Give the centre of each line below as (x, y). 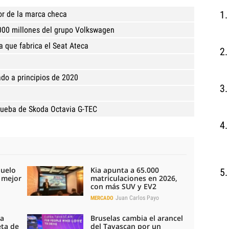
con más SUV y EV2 (124, 186)
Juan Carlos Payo (138, 198)
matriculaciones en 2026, (134, 178)
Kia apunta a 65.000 (125, 170)
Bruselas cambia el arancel (137, 218)
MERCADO (102, 198)
